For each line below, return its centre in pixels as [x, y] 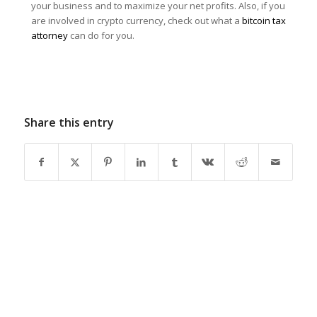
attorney [49, 36]
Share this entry [69, 122]
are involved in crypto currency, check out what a [136, 21]
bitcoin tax [264, 21]
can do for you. [101, 36]
